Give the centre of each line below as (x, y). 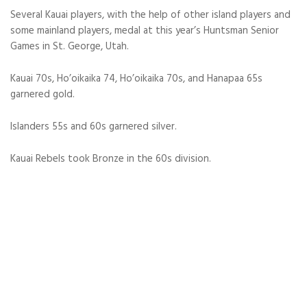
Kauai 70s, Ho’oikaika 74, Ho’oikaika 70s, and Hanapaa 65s (136, 79)
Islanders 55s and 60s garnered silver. (94, 127)
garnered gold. (42, 95)
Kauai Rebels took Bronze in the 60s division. (111, 159)
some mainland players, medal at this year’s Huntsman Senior (145, 31)
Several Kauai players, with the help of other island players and (150, 15)
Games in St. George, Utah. (70, 47)
